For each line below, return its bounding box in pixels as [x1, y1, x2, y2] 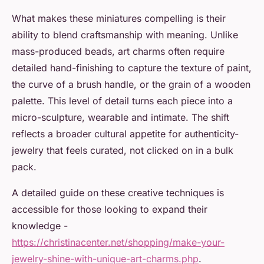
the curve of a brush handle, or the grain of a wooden [12, 78, 250, 91]
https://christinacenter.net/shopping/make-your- [12, 236, 225, 249]
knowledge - [12, 220, 68, 232]
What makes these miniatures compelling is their [12, 12, 226, 25]
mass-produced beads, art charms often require [12, 45, 225, 58]
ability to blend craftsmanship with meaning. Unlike [12, 29, 238, 41]
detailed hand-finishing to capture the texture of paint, [12, 62, 252, 74]
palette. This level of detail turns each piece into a [12, 95, 233, 107]
